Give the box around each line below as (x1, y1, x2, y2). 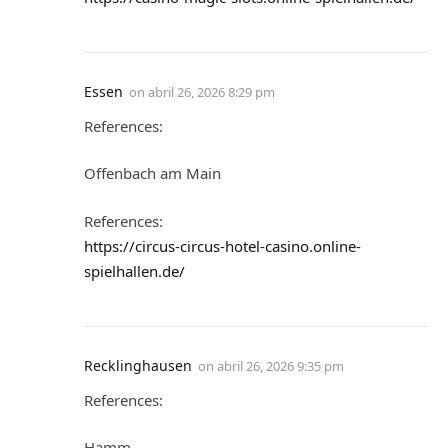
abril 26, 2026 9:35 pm (217, 356, 344, 375)
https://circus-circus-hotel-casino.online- (84, 235, 361, 256)
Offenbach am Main (84, 163, 221, 184)
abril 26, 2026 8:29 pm (148, 82, 275, 101)
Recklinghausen (84, 355, 192, 375)
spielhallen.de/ (84, 260, 185, 281)
